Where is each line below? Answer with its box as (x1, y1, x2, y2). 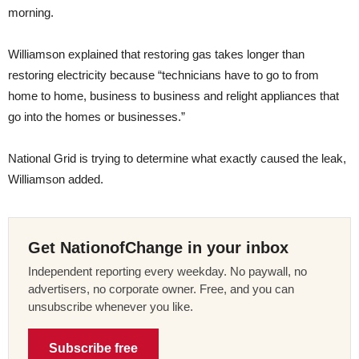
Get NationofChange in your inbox (28, 238, 288, 256)
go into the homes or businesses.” (8, 109, 185, 123)
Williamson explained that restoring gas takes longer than (8, 46, 305, 61)
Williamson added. (8, 171, 103, 186)
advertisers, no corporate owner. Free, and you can (28, 281, 294, 296)
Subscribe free (49, 341, 138, 355)
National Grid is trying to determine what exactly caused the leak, (8, 151, 346, 165)
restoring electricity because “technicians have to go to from (8, 67, 319, 82)
